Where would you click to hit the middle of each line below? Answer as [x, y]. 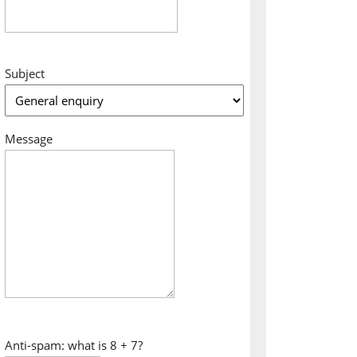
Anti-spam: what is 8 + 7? [74, 345]
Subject [25, 73]
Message [29, 139]
